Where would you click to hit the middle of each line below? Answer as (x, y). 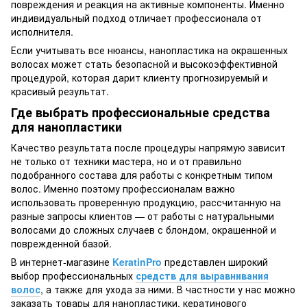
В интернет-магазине (62, 261)
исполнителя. (42, 32)
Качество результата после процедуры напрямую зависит (148, 147)
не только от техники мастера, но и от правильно (126, 161)
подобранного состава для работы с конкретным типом (142, 174)
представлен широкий (215, 261)
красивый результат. (60, 91)
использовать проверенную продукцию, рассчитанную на (146, 202)
